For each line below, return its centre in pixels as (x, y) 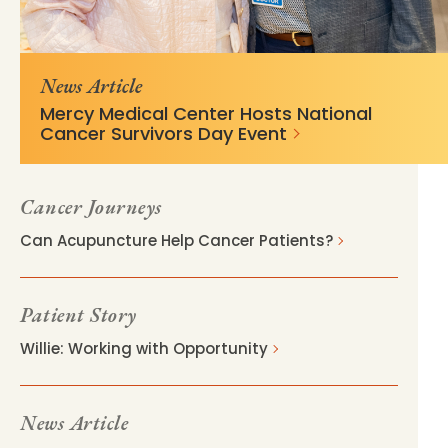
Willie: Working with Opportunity (144, 348)
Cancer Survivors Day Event (163, 133)
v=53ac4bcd (285, 40)
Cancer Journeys (91, 206)
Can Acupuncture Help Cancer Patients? (176, 240)
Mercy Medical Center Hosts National (206, 113)
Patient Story (78, 314)
